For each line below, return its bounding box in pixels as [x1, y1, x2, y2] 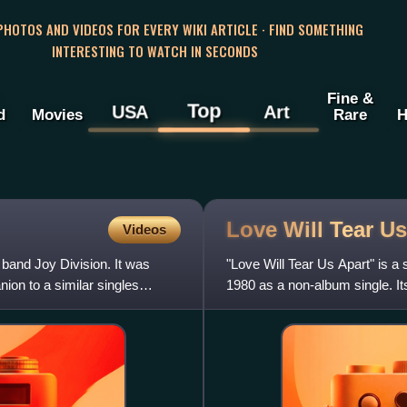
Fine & [326, 89, 373, 108]
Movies [31, 105, 83, 124]
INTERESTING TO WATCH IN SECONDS [51, 40, 258, 61]
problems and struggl [226, 298, 351, 314]
